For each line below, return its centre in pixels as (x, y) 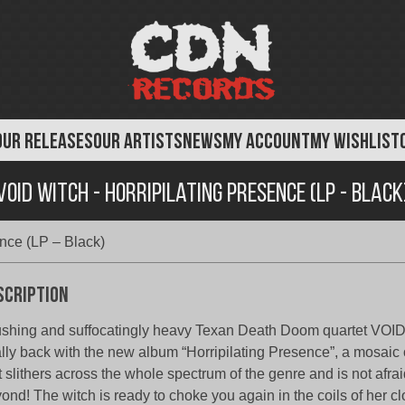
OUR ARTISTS (138, 143)
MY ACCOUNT (266, 143)
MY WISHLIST (355, 143)
